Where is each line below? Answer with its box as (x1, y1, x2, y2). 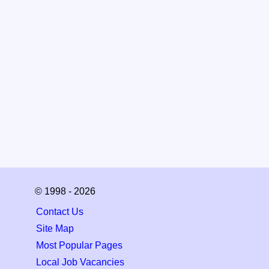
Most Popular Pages (36, 240, 122, 251)
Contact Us (36, 207, 83, 217)
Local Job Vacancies (36, 257, 124, 268)
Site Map (36, 223, 74, 234)
